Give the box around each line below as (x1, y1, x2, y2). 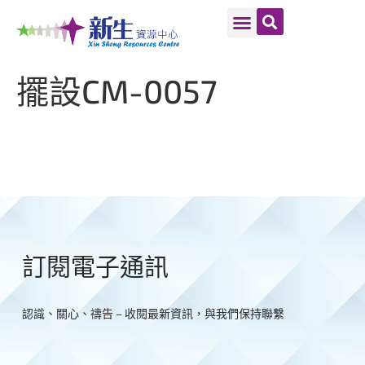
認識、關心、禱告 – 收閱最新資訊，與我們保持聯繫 (21, 306, 284, 320)
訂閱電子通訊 (21, 250, 169, 280)
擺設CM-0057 (16, 71, 218, 111)
